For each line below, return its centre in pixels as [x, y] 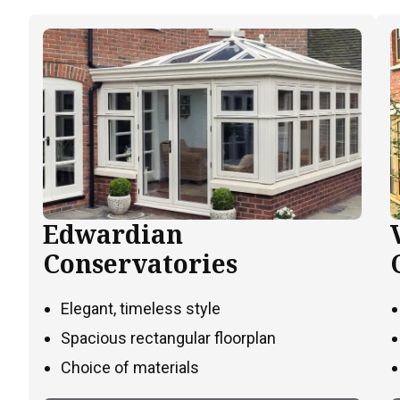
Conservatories [140, 264]
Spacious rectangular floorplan [168, 338]
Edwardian [113, 234]
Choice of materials [130, 368]
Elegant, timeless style [141, 309]
